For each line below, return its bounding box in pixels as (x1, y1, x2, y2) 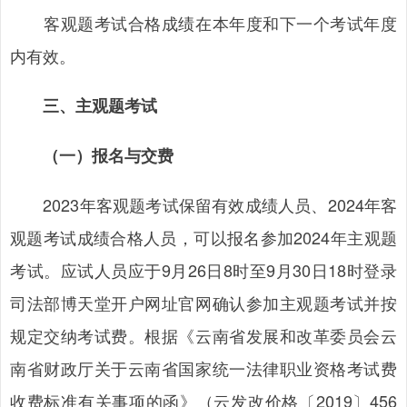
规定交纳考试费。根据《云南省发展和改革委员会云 (10, 323, 397, 347)
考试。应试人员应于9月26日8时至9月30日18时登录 (10, 258, 397, 282)
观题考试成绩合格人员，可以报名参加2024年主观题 (10, 225, 397, 249)
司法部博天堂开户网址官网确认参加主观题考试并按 (10, 291, 397, 314)
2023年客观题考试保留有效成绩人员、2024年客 (10, 193, 397, 216)
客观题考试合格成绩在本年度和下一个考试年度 (10, 11, 397, 35)
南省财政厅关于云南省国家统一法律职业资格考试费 (10, 356, 397, 380)
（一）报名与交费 (10, 144, 174, 167)
